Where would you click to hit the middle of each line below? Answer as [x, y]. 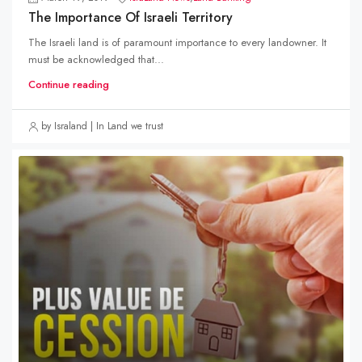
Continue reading [69, 84]
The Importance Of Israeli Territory [130, 17]
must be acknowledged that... [96, 59]
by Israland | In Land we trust [102, 126]
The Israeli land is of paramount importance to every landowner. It [177, 42]
